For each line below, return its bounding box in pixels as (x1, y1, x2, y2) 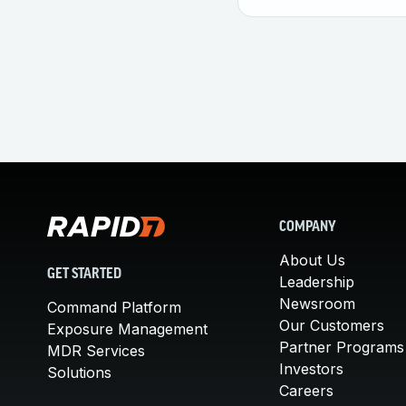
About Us (279, 251, 345, 270)
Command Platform (47, 298, 181, 316)
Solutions (47, 363, 111, 382)
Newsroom (279, 295, 355, 314)
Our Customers (279, 316, 384, 335)
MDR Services (47, 342, 145, 360)
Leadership (279, 273, 354, 292)
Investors (279, 360, 343, 379)
